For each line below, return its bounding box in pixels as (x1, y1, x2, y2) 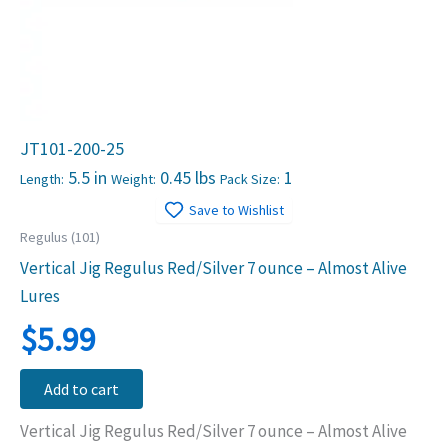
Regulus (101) (20, 228, 100, 247)
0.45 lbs (156, 166, 220, 190)
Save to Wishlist (189, 201, 284, 220)
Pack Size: (220, 170, 280, 189)
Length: (20, 170, 64, 189)
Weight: (111, 170, 156, 189)
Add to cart (44, 379, 119, 400)
